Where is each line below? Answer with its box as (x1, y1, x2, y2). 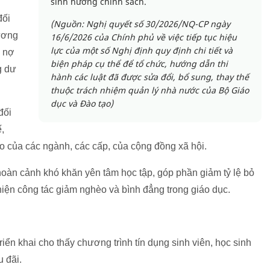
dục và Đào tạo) (51, 98, 113, 110)
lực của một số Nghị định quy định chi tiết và (51, 45, 233, 57)
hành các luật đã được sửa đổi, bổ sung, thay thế (51, 71, 249, 83)
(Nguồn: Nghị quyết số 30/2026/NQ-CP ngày (51, 18, 230, 30)
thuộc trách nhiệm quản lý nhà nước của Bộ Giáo (51, 84, 249, 96)
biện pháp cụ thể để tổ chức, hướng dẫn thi (51, 58, 228, 70)
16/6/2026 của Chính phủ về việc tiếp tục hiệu (51, 31, 237, 43)
